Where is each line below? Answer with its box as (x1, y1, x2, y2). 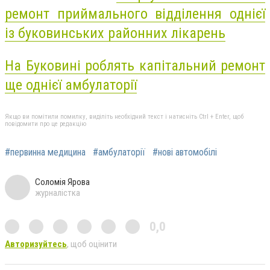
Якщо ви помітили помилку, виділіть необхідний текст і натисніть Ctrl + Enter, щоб (5, 113, 243, 121)
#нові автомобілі (152, 146, 217, 159)
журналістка (35, 187, 80, 199)
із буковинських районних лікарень (5, 25, 225, 42)
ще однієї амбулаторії (5, 76, 137, 93)
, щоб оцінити (67, 239, 117, 250)
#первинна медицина (5, 146, 86, 159)
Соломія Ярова (35, 177, 90, 188)
